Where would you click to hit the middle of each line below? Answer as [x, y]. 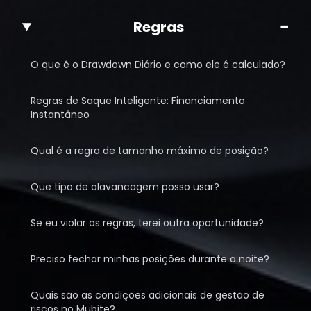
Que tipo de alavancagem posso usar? [125, 187]
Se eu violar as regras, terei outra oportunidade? [147, 223]
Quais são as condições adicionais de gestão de [148, 295]
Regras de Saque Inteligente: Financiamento [138, 101]
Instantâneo [60, 115]
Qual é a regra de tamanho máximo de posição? [150, 151]
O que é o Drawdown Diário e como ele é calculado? [158, 65]
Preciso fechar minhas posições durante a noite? [150, 259]
